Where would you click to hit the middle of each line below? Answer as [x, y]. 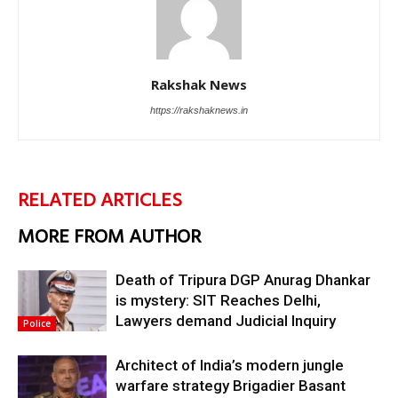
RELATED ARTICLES [100, 202]
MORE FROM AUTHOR [109, 238]
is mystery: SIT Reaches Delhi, [218, 301]
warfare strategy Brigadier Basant [231, 386]
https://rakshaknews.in [199, 111]
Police [37, 324]
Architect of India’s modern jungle [230, 366]
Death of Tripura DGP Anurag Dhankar [243, 280]
